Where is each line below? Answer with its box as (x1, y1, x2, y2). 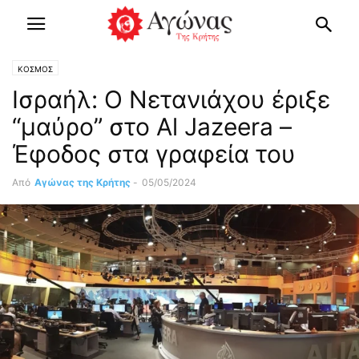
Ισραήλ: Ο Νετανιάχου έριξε (12, 85, 330, 114)
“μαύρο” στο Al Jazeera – (12, 112, 292, 141)
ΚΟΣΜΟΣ (18, 64, 53, 74)
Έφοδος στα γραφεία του (12, 139, 296, 168)
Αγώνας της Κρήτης (34, 176, 131, 188)
